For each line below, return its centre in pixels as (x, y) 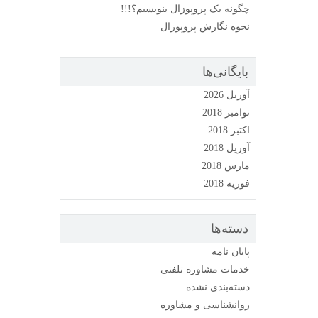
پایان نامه (231, 252)
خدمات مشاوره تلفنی (205, 269)
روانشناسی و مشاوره (205, 305)
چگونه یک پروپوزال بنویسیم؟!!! (185, 9)
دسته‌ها (230, 229)
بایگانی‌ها (225, 72)
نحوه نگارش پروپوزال (205, 27)
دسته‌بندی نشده (218, 287)
